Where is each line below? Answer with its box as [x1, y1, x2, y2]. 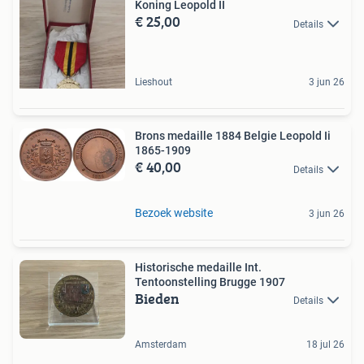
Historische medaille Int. [135, 260, 262, 274]
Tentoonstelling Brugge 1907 [135, 275, 285, 288]
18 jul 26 [306, 338, 344, 350]
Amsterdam [135, 338, 187, 350]
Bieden [135, 287, 180, 310]
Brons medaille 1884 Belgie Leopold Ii [135, 129, 331, 143]
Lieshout [135, 76, 172, 89]
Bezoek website [135, 206, 213, 219]
